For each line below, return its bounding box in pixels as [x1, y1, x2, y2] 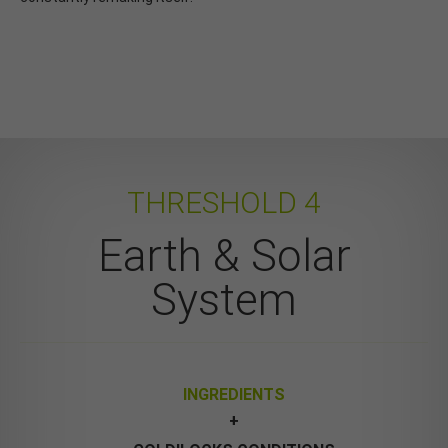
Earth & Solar [97, 229, 351, 282]
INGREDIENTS [183, 384, 285, 404]
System [151, 273, 297, 326]
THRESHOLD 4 [127, 184, 321, 220]
